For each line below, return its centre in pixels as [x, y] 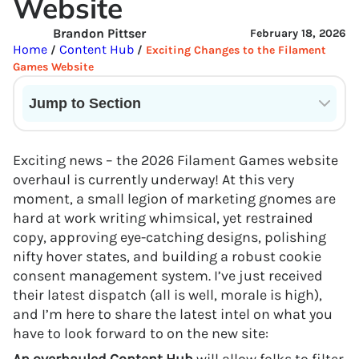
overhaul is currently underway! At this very [153, 179]
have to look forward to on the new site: [141, 333]
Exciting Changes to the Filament [236, 50]
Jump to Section [85, 103]
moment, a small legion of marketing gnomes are [174, 199]
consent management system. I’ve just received [168, 276]
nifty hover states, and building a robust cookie [167, 256]
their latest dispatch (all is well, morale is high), [167, 295]
